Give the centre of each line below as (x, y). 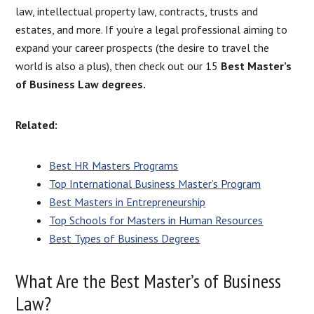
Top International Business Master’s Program (155, 183)
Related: (37, 124)
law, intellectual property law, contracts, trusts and (137, 11)
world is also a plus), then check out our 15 (118, 66)
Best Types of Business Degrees (125, 238)
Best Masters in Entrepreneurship (128, 202)
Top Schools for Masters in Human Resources (156, 220)
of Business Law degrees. (81, 84)
